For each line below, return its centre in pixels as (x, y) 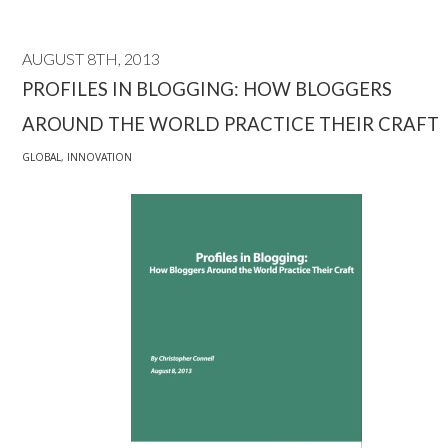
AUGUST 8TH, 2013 (91, 58)
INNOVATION (100, 157)
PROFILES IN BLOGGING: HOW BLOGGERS (207, 89)
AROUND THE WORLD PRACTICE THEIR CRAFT (231, 124)
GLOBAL (42, 157)
